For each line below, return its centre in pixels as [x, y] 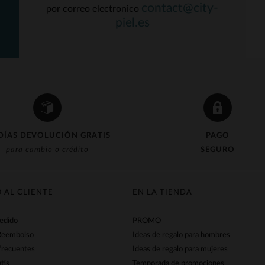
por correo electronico [94, 9]
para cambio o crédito [47, 150]
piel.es [132, 23]
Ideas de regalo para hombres [181, 235]
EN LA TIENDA [162, 193]
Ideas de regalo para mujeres [180, 249]
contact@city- [180, 8]
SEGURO [218, 150]
